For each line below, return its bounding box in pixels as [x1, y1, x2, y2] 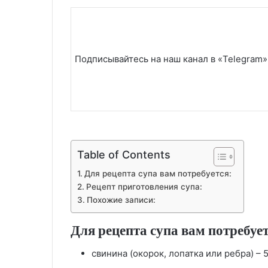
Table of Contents [77, 148, 170, 161]
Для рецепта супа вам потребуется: [84, 168, 232, 178]
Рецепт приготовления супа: [86, 181, 202, 191]
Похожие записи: [86, 194, 156, 205]
